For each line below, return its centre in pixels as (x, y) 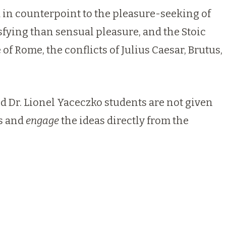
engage (42, 121)
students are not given (158, 102)
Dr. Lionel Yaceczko (55, 102)
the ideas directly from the (124, 121)
